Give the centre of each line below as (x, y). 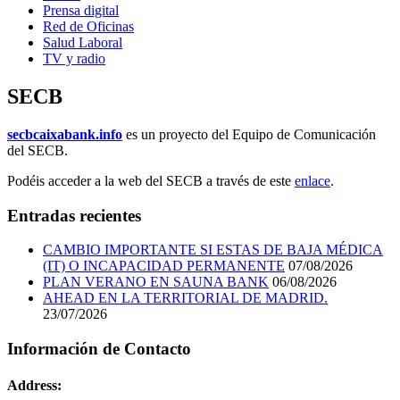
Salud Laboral (83, 43)
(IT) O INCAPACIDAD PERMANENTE (164, 266)
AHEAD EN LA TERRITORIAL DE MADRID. (185, 298)
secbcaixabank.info (65, 135)
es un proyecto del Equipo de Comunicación (249, 135)
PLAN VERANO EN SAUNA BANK (156, 282)
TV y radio (74, 59)
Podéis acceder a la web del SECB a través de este (151, 181)
